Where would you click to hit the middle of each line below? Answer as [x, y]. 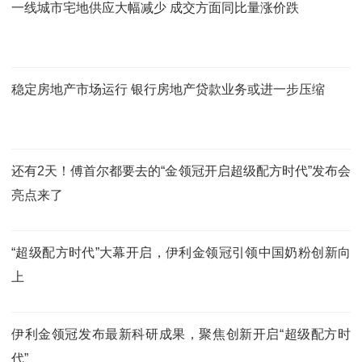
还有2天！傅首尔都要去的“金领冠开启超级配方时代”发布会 [181, 170]
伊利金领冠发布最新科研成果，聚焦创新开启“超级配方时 [181, 334]
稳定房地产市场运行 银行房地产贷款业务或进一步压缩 [168, 89]
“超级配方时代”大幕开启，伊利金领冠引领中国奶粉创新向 [181, 252]
